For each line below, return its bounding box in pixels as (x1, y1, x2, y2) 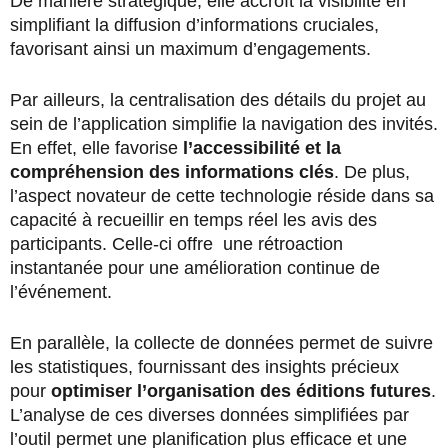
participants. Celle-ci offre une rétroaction (10, 234, 343, 255)
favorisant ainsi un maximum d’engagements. (10, 39, 371, 60)
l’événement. (10, 282, 112, 303)
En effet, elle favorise (10, 138, 183, 159)
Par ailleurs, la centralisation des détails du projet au (10, 90, 426, 111)
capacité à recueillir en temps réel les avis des (10, 210, 377, 231)
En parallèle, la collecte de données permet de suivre (10, 333, 433, 354)
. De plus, (334, 162, 410, 183)
